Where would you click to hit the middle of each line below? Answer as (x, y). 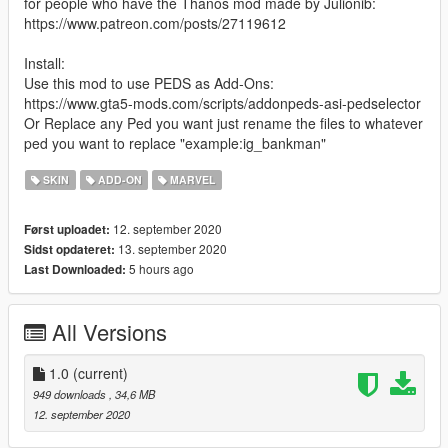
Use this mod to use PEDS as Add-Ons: (149, 83)
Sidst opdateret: (69, 250)
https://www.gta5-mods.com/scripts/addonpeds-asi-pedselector (222, 103)
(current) (100, 373)
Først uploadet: (67, 230)
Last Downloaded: (75, 270)
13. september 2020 (171, 249)
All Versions (109, 332)
